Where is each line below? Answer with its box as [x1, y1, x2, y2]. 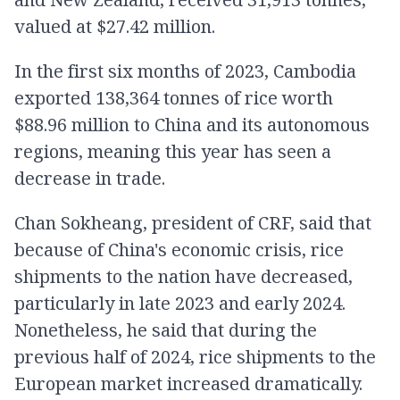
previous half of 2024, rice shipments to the [14, 345, 376, 369]
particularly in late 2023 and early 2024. [14, 291, 346, 315]
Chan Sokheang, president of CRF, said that [14, 211, 371, 235]
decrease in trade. [14, 166, 165, 190]
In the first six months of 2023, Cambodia [14, 59, 356, 83]
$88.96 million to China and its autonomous [14, 112, 370, 137]
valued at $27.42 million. [14, 14, 215, 38]
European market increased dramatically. [14, 371, 362, 396]
